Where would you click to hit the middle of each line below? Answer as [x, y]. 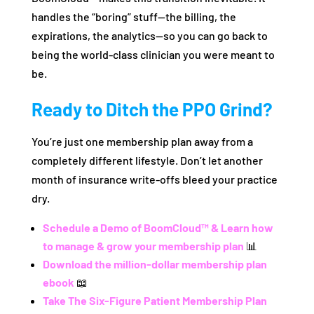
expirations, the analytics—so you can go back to [149, 36]
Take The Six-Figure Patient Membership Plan [155, 301]
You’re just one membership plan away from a [142, 142]
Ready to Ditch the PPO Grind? [152, 109]
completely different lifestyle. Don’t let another [147, 161]
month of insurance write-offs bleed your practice [154, 179]
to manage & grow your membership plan [143, 246]
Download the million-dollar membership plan [155, 264]
